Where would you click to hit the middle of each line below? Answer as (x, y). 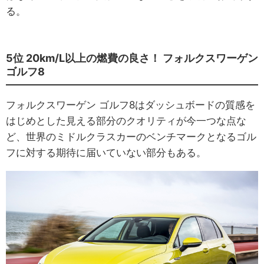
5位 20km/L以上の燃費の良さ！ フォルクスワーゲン (132, 58)
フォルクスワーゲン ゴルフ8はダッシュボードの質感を (131, 105)
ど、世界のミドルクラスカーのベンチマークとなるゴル (131, 136)
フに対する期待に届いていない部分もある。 (106, 152)
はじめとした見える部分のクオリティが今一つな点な (126, 121)
